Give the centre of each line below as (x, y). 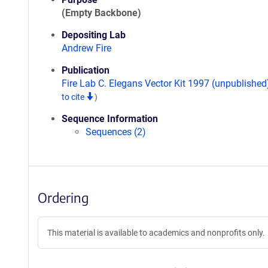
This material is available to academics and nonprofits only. (156, 233)
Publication (86, 70)
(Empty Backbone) (101, 13)
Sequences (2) (116, 132)
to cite (74, 97)
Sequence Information (110, 119)
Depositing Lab (94, 35)
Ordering (63, 197)
